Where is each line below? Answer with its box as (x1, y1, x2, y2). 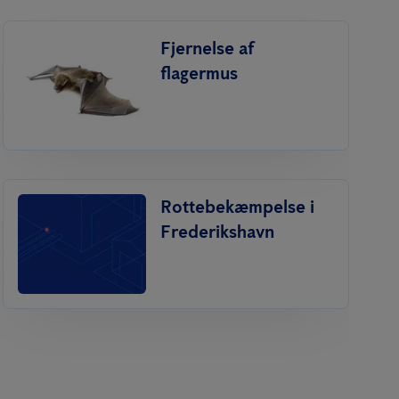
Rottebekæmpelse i (159, 195, 314, 217)
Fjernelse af (159, 37, 255, 59)
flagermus (159, 61, 238, 84)
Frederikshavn (159, 220, 274, 242)
